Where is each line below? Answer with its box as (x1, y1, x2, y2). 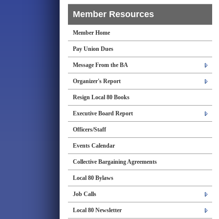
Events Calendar (73, 142, 115, 149)
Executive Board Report (73, 110, 133, 117)
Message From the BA (73, 62, 128, 68)
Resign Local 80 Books (73, 94, 130, 101)
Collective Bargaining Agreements (73, 158, 157, 165)
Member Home (73, 29, 110, 36)
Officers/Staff (73, 126, 106, 133)
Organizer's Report (73, 78, 121, 85)
